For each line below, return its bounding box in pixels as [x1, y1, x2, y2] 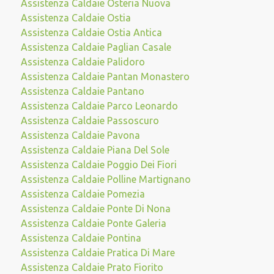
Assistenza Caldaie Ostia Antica [20, 27, 162, 38]
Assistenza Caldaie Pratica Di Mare [20, 247, 175, 258]
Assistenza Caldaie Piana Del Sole [20, 144, 169, 155]
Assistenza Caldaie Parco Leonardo [20, 100, 178, 111]
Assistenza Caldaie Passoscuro [20, 115, 159, 126]
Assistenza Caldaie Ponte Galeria [20, 218, 166, 229]
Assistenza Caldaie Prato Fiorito [20, 262, 163, 273]
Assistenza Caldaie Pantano [20, 86, 144, 97]
